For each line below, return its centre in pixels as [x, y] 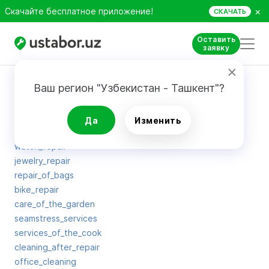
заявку [216, 47]
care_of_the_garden [55, 204]
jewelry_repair [42, 161]
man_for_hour [41, 117]
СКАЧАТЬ [230, 11]
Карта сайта [56, 84]
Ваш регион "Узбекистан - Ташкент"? [129, 88]
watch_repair [41, 146]
